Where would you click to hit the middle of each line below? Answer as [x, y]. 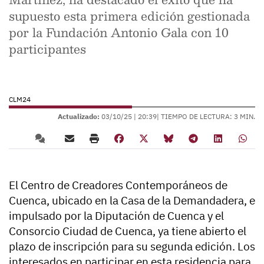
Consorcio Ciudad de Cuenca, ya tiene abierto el [128, 231]
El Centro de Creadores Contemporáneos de [118, 185]
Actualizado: [79, 116]
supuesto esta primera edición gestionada [129, 16]
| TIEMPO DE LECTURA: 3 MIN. [206, 116]
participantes [47, 49]
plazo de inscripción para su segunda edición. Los [132, 246]
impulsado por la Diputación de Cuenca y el [116, 216]
